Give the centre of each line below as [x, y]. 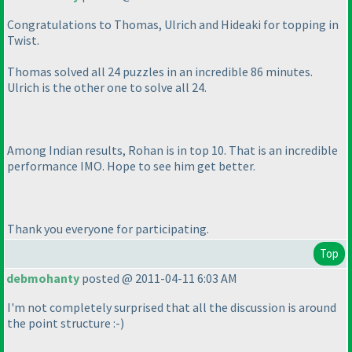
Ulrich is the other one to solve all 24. [107, 88]
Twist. [23, 40]
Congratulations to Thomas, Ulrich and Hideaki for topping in [173, 25]
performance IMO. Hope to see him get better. [131, 166]
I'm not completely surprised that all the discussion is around [172, 308]
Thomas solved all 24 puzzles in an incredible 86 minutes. [160, 72]
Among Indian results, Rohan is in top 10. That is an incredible [172, 150]
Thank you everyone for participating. [108, 229]
